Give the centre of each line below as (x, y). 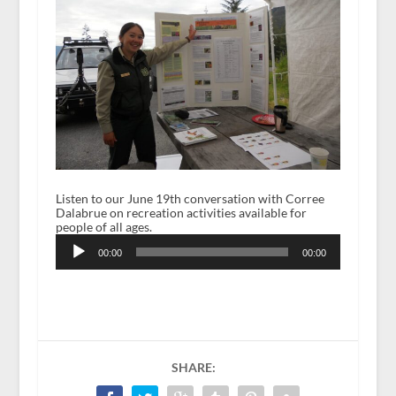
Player (72, 255)
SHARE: (193, 368)
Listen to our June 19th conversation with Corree (190, 199)
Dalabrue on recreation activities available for (181, 213)
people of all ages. (103, 227)
